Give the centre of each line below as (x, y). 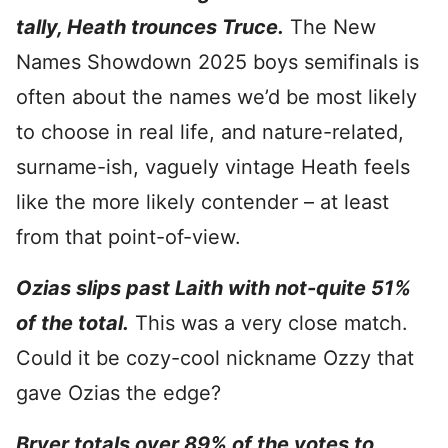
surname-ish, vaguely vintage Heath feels (213, 167)
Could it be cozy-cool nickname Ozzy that (215, 358)
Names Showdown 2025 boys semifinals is (217, 62)
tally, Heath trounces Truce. (150, 27)
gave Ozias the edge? (118, 393)
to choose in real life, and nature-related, (210, 132)
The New (330, 27)
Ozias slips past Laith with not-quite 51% (213, 288)
